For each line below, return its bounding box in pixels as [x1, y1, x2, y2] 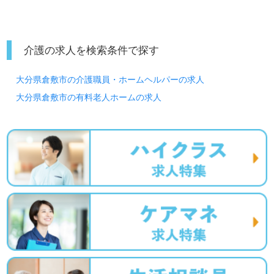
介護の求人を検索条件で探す [24, 43, 160, 56]
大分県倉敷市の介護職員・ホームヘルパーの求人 [16, 74, 205, 84]
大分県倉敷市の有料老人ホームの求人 [16, 92, 162, 102]
